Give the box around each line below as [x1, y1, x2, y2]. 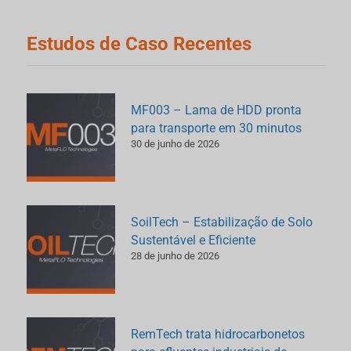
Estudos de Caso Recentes [27, 32, 252, 55]
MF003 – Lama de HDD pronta [131, 102, 302, 118]
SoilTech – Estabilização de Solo [131, 214, 313, 230]
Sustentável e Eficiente [131, 232, 256, 248]
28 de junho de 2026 [131, 249, 220, 262]
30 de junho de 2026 [131, 137, 220, 150]
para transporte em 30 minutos [131, 120, 302, 136]
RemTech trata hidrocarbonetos [131, 326, 306, 342]
